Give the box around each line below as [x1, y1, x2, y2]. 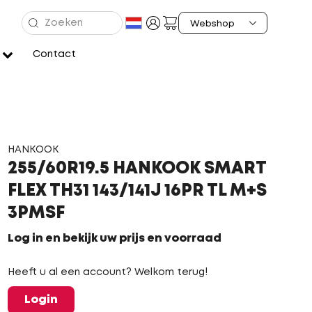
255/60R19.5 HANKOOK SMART [7, 162, 266, 176]
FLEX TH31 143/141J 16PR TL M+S [7, 184, 267, 198]
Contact [32, 50, 76, 58]
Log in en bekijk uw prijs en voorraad [7, 233, 221, 244]
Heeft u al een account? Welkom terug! [7, 268, 208, 276]
